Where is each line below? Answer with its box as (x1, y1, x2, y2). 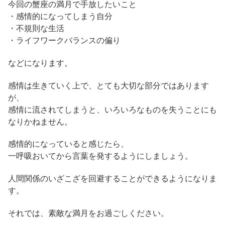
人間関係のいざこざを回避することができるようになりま (8, 174, 217, 183)
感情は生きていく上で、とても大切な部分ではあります (8, 81, 209, 90)
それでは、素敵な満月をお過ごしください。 (8, 208, 169, 217)
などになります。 (8, 58, 72, 67)
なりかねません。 (8, 117, 72, 126)
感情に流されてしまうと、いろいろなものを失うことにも (8, 105, 217, 114)
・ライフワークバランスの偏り (8, 36, 121, 45)
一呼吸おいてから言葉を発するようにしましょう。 (8, 152, 193, 161)
